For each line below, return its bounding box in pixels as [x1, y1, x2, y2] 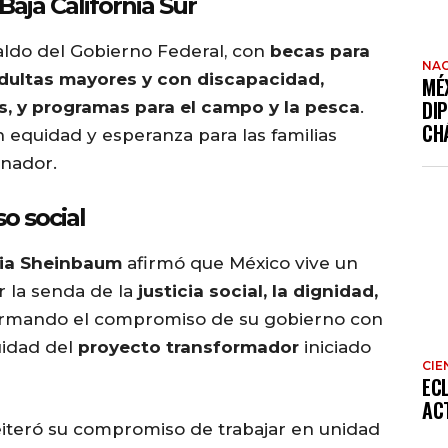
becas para [270, 41, 370, 62]
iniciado [299, 337, 371, 358]
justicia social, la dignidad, [138, 281, 378, 302]
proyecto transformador [78, 337, 299, 358]
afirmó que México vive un [122, 253, 358, 274]
